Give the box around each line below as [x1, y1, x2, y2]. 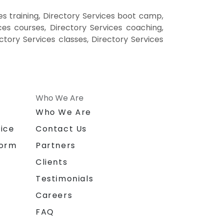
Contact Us [36, 123, 87, 134]
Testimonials [36, 173, 94, 184]
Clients [36, 156, 68, 168]
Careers [36, 189, 73, 201]
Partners [36, 139, 76, 151]
